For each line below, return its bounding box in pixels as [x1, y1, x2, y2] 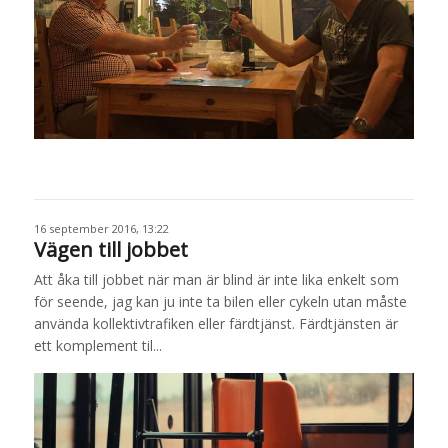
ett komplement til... [33, 336, 162, 356]
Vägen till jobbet [33, 236, 188, 264]
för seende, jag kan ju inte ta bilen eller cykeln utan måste [33, 292, 407, 312]
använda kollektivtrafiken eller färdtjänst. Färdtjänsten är [33, 314, 398, 334]
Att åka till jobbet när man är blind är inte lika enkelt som [33, 270, 399, 290]
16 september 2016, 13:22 [33, 221, 169, 237]
